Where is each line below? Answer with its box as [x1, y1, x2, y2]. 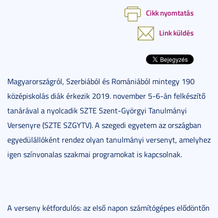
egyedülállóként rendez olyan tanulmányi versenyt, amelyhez [7, 134, 211, 145]
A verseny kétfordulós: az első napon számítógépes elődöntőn [7, 202, 210, 213]
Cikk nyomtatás [146, 7, 194, 18]
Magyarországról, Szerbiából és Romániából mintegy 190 [7, 75, 195, 87]
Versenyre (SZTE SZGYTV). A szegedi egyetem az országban [7, 119, 201, 130]
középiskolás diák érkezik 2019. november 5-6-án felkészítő [7, 90, 205, 101]
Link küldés [159, 27, 194, 38]
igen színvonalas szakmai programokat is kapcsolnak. [7, 148, 182, 160]
